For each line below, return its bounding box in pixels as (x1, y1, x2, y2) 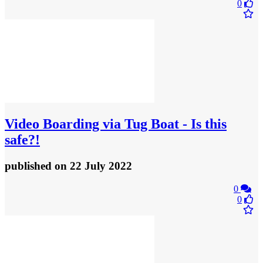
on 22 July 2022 (55, 160, 132, 173)
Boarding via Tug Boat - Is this (39, 116, 227, 132)
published (5, 160, 55, 173)
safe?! (5, 132, 40, 148)
